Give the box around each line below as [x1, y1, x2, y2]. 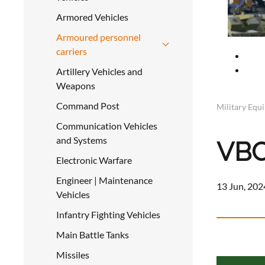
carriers [56, 46, 87, 57]
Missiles [56, 249, 89, 260]
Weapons [56, 80, 95, 91]
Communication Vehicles [56, 120, 157, 131]
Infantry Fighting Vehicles [56, 209, 160, 220]
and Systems [56, 134, 107, 146]
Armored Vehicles [56, 11, 128, 22]
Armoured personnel [56, 31, 141, 43]
